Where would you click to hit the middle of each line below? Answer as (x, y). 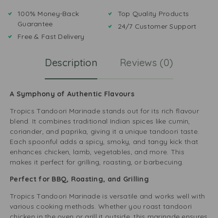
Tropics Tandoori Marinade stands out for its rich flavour (104, 111)
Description (71, 63)
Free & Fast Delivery (51, 36)
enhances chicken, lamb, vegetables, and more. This (97, 152)
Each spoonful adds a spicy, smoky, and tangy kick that (104, 142)
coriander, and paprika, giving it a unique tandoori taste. (105, 131)
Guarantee (35, 24)
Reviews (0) (147, 63)
